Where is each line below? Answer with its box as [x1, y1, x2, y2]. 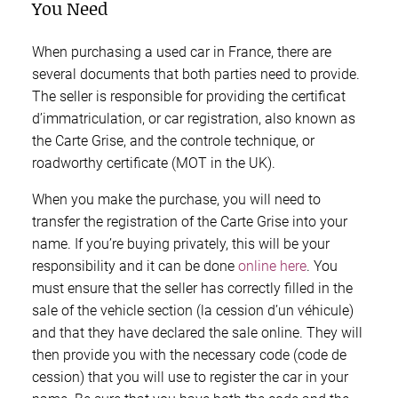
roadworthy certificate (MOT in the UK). [32, 154, 275, 171]
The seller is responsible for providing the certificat [32, 87, 346, 105]
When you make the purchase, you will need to [32, 190, 321, 208]
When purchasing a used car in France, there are [32, 43, 331, 60]
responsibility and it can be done [32, 257, 238, 275]
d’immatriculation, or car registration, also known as [32, 109, 355, 127]
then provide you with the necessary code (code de [32, 346, 346, 363]
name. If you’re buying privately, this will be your [32, 235, 330, 252]
